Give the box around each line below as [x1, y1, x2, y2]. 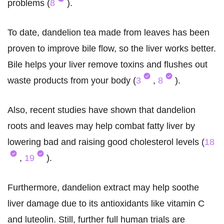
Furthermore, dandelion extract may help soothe [7, 182, 199, 193]
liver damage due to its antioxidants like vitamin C [7, 198, 204, 209]
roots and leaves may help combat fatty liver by [7, 121, 195, 131]
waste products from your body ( [7, 75, 136, 86]
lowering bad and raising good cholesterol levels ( [7, 137, 204, 147]
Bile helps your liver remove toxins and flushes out [7, 59, 207, 70]
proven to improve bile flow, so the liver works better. [7, 43, 216, 54]
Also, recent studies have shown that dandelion [7, 105, 195, 115]
